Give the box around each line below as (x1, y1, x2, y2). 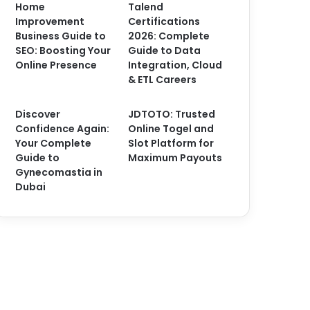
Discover (15, 107, 61, 121)
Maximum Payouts (128, 151, 223, 165)
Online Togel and (128, 122, 215, 136)
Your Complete (15, 136, 92, 150)
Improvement (15, 15, 85, 28)
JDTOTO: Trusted (128, 107, 216, 121)
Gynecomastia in (15, 165, 103, 179)
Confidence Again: (15, 122, 110, 136)
